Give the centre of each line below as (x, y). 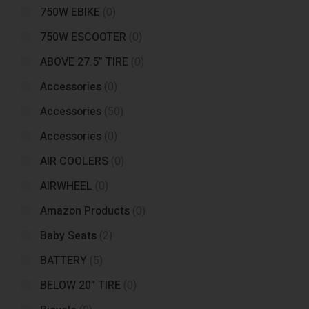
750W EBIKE (70, 12)
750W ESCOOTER (83, 37)
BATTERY (63, 261)
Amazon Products (85, 211)
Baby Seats (68, 236)
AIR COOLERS (74, 161)
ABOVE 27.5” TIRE (84, 62)
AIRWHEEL (66, 186)
